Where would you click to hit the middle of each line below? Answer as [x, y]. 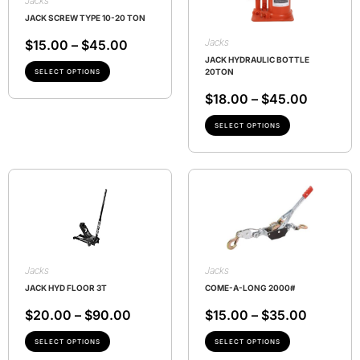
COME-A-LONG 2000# [250, 288]
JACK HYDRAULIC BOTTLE [257, 60]
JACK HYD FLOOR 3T [66, 288]
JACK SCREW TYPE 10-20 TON [85, 18]
